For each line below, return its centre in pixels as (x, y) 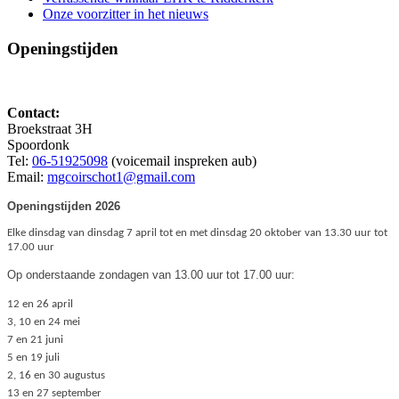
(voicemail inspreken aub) (182, 161)
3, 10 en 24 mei (44, 322)
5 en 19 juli (33, 358)
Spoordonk (38, 145)
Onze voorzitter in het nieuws (126, 14)
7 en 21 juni (35, 340)
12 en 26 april (40, 305)
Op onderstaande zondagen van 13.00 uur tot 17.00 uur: (151, 275)
